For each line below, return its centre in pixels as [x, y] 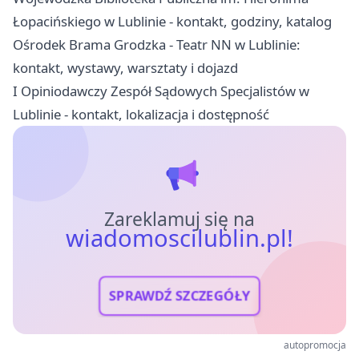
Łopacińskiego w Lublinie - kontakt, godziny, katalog [172, 22]
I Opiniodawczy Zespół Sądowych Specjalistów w [161, 91]
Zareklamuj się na [179, 220]
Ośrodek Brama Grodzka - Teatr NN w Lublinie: [157, 45]
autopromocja [315, 345]
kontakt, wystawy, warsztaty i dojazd [125, 68]
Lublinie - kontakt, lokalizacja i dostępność [141, 115]
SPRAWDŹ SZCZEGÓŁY [179, 296]
